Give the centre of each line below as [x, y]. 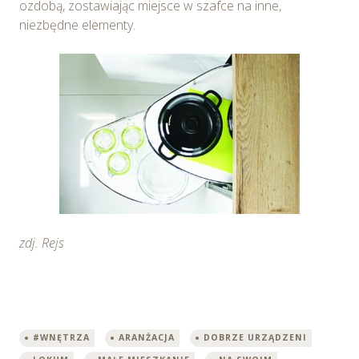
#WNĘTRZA [61, 337]
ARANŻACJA [147, 337]
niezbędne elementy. [77, 24]
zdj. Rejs [42, 242]
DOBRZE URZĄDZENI [255, 337]
